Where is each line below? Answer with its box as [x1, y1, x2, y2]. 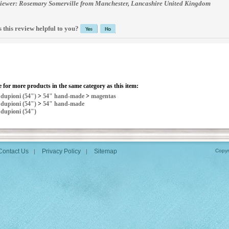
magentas [91, 93, 116, 100]
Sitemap [94, 148, 117, 155]
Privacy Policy [42, 148, 81, 155]
